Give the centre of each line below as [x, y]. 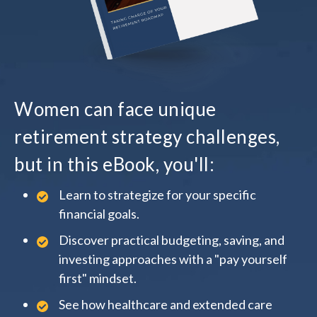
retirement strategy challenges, [147, 136]
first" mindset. [98, 278]
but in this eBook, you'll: [114, 164]
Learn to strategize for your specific [157, 194]
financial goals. [99, 213]
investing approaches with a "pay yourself [173, 259]
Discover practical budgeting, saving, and [172, 240]
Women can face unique [115, 109]
